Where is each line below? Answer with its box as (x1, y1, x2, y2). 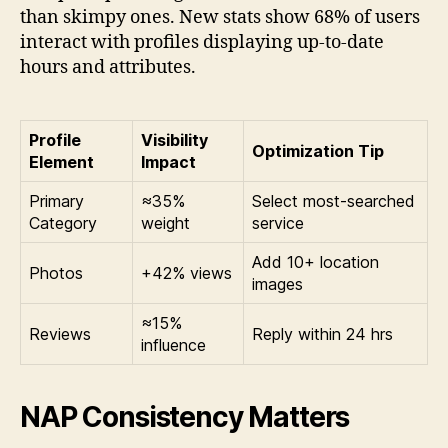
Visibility (141, 129, 208, 150)
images (252, 273, 303, 294)
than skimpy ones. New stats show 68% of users (20, 5, 420, 29)
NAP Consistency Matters (20, 399, 350, 434)
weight (141, 212, 190, 233)
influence (141, 334, 206, 355)
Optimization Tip (252, 140, 384, 161)
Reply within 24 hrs (252, 323, 393, 344)
